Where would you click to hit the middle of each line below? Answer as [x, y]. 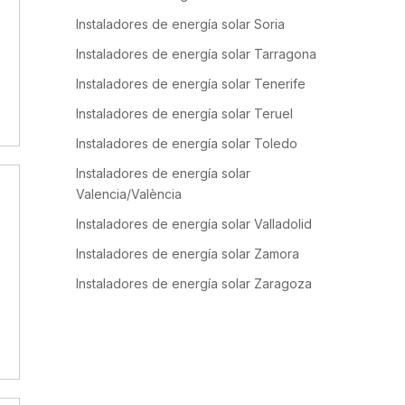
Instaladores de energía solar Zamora [188, 254]
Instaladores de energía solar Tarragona [196, 54]
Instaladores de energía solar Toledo [187, 143]
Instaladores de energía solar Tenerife [191, 84]
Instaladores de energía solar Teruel [184, 113]
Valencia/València [129, 194]
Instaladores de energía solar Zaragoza [194, 283]
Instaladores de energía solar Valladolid [194, 224]
